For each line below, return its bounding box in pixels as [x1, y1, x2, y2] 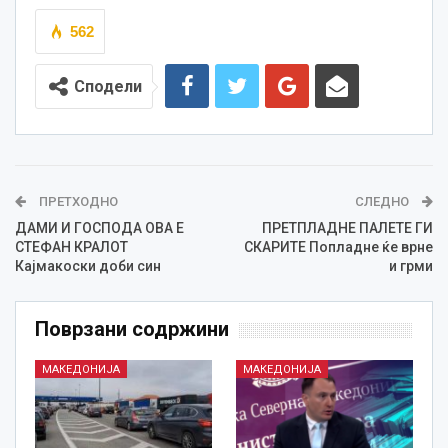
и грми [389, 258, 433, 275]
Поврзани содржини [35, 317, 229, 342]
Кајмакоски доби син [15, 258, 161, 275]
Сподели [74, 77, 142, 97]
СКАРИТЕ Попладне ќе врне [244, 239, 433, 256]
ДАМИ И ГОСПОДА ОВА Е [15, 220, 184, 237]
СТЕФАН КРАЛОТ [15, 239, 128, 256]
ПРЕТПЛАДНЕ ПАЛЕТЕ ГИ [262, 220, 433, 237]
